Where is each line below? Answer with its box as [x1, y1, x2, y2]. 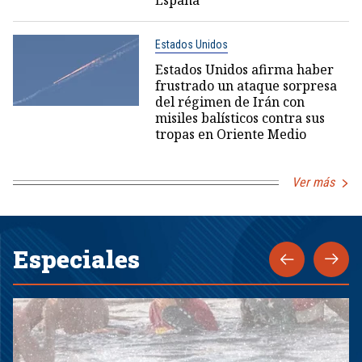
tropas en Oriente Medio [154, 125, 306, 143]
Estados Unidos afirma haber [154, 61, 334, 78]
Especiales [13, 243, 140, 275]
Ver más [292, 175, 335, 190]
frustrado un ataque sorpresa [154, 77, 337, 95]
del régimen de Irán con [154, 93, 305, 111]
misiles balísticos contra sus [154, 109, 325, 127]
